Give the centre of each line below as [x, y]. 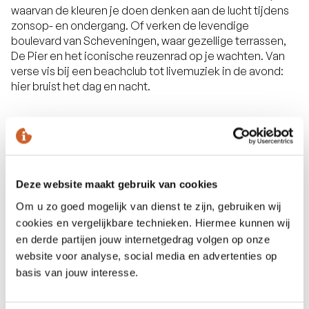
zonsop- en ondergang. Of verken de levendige [130, 25]
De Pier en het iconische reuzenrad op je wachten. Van [148, 56]
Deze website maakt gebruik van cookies [117, 184]
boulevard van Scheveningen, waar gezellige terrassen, [149, 40]
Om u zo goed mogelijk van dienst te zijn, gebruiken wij [149, 206]
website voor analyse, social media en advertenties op [147, 256]
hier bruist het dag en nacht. [81, 86]
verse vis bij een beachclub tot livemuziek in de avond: [147, 71]
